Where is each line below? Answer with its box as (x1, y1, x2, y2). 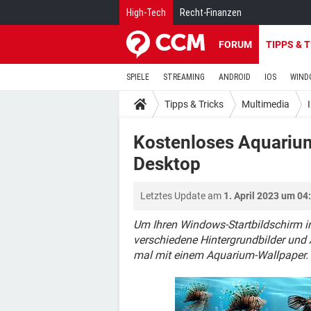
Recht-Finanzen (180, 7, 242, 18)
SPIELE (126, 72, 149, 82)
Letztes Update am (140, 190, 224, 201)
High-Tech (126, 7, 166, 18)
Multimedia (242, 98, 289, 110)
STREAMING (163, 72, 205, 82)
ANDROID (219, 72, 251, 82)
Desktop (133, 153, 201, 174)
